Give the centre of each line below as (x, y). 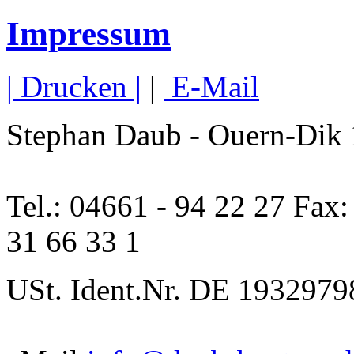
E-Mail (211, 86)
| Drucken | (74, 86)
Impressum (88, 33)
